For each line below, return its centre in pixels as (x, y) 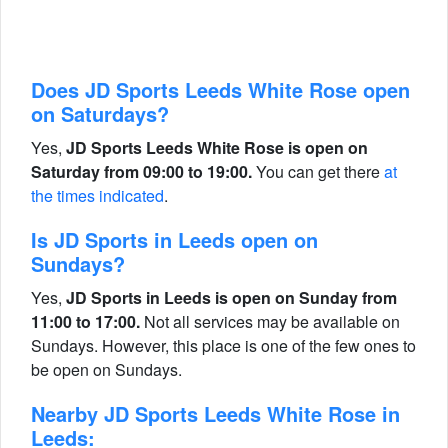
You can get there (318, 171)
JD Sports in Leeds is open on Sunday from (231, 297)
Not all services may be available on (270, 321)
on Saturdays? (100, 113)
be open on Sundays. (106, 369)
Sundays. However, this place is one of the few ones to (223, 345)
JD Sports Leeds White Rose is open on (217, 147)
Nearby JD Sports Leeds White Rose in (215, 413)
